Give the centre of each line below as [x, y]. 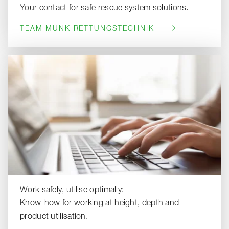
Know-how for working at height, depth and [100, 203]
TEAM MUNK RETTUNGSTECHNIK [87, 28]
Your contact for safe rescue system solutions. [104, 8]
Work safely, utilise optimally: [73, 190]
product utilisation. [54, 216]
